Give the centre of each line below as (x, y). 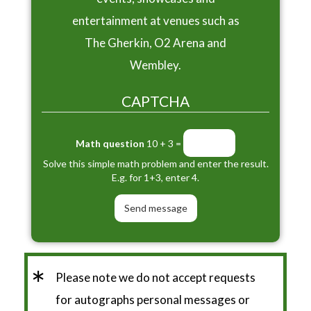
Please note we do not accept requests (155, 277)
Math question (110, 144)
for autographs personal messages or (153, 299)
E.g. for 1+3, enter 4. (155, 177)
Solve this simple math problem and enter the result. (155, 163)
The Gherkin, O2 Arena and (155, 43)
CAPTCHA (155, 101)
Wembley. (155, 65)
